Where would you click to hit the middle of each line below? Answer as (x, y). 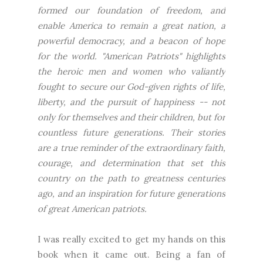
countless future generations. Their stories (131, 132)
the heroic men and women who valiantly (131, 71)
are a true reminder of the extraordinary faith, (131, 148)
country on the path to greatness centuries (131, 178)
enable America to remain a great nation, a (131, 26)
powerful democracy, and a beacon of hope (131, 41)
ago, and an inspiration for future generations (131, 193)
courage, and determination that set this (131, 163)
